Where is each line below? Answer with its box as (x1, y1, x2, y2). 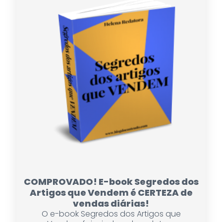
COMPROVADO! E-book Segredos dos (23, 175, 199, 188)
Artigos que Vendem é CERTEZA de (29, 186, 193, 199)
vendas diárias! (73, 197, 149, 210)
